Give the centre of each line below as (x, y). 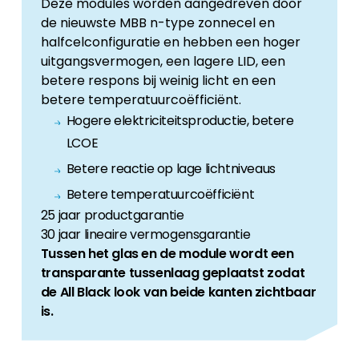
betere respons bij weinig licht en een (158, 80)
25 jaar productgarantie (112, 215)
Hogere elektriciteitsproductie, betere (180, 120)
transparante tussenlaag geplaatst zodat (173, 272)
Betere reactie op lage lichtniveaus (171, 168)
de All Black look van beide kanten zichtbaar (178, 292)
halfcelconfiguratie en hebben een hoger (170, 42)
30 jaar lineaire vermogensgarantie (145, 234)
